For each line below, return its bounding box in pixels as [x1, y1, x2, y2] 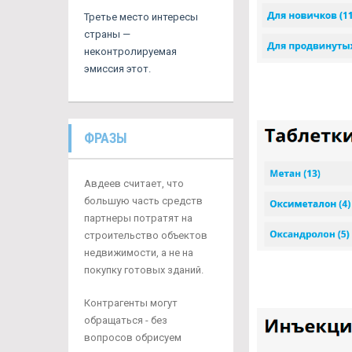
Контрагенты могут [84, 296, 178, 309]
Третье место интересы [84, 10, 198, 23]
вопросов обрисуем [84, 331, 181, 343]
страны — [84, 27, 130, 40]
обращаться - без [84, 313, 167, 326]
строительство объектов [84, 229, 207, 241]
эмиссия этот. [84, 62, 151, 75]
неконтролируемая [84, 45, 177, 57]
